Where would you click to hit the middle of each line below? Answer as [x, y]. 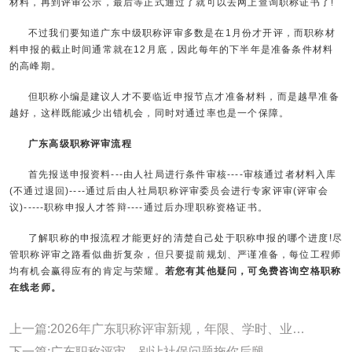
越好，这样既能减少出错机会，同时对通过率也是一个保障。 [149, 114]
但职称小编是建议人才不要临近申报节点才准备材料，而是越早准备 [183, 97]
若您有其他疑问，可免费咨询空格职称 [253, 271]
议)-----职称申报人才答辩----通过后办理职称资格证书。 [138, 208]
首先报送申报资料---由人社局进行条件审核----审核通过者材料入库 [182, 175]
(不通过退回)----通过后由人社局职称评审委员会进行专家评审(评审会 [169, 191]
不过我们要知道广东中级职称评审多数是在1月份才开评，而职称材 [181, 33]
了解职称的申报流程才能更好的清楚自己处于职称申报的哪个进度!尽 [185, 238]
